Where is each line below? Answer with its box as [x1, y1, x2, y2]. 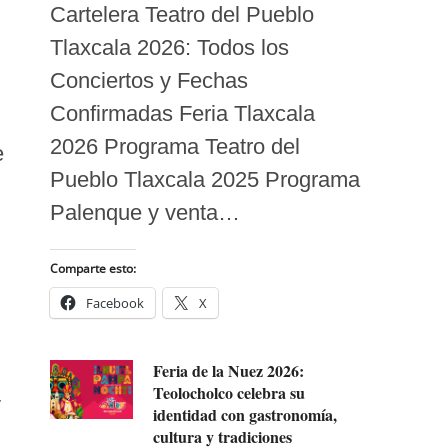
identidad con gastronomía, [153, 402, 338, 426]
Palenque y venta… [50, 199, 240, 225]
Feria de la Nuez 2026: [153, 358, 305, 382]
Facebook [86, 293, 144, 312]
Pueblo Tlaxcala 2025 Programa [50, 166, 360, 192]
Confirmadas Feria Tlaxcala [50, 100, 315, 126]
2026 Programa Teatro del [50, 133, 300, 159]
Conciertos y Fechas [50, 67, 248, 93]
